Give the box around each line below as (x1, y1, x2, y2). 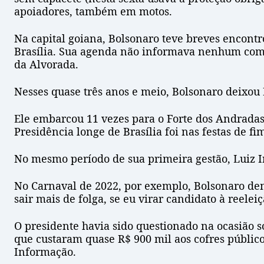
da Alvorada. (14, 57, 78, 72)
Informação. (14, 245, 76, 259)
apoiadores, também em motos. (14, 4, 172, 19)
